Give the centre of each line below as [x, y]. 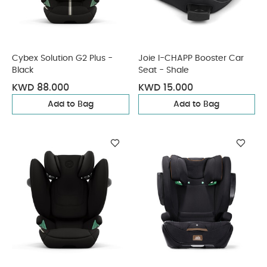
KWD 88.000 [41, 88]
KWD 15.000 [165, 88]
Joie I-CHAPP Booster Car [191, 58]
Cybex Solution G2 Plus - [62, 58]
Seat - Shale [163, 70]
